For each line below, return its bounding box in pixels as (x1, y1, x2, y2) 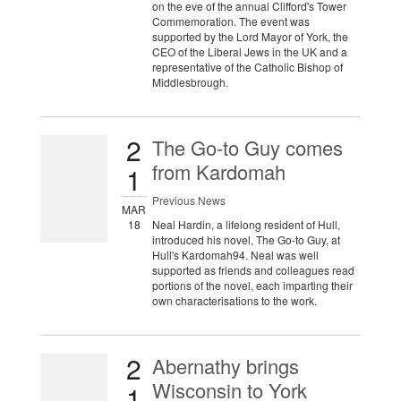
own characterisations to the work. (151, 293, 317, 309)
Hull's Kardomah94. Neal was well (151, 247, 319, 263)
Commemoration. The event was (151, 13, 310, 30)
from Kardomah (151, 158, 286, 186)
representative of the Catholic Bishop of (151, 59, 343, 75)
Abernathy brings (151, 352, 299, 380)
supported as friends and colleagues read (151, 262, 354, 278)
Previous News (151, 192, 226, 209)
